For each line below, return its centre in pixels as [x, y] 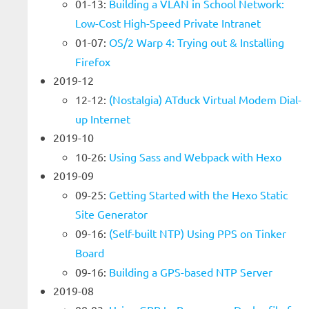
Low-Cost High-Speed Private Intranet [168, 23]
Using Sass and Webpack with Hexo [195, 157]
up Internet [103, 119]
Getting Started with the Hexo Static [198, 195]
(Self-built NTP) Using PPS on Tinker [198, 233]
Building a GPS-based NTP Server [191, 272]
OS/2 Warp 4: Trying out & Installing [197, 42]
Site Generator [111, 214]
